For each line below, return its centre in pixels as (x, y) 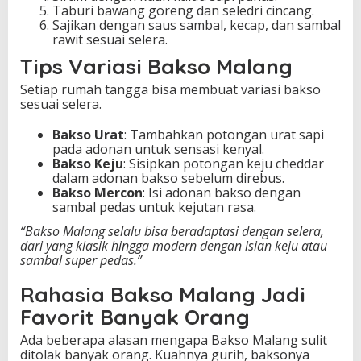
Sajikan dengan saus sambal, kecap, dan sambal (197, 25)
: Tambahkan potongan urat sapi (224, 135)
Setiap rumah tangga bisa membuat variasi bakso (170, 90)
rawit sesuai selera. (110, 39)
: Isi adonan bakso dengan (222, 193)
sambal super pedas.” (81, 260)
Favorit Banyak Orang (135, 317)
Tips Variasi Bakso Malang (156, 67)
